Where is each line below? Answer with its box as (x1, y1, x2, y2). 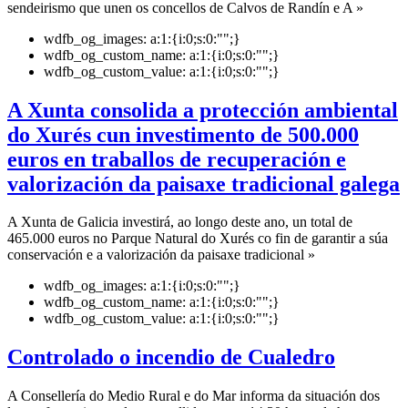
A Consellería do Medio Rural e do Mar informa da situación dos (7, 388, 380, 404)
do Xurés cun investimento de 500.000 (7, 122, 359, 147)
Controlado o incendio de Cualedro (7, 345, 335, 370)
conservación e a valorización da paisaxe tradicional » (7, 247, 315, 263)
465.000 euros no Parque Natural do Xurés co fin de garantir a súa (7, 230, 388, 247)
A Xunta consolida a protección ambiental (7, 97, 398, 122)
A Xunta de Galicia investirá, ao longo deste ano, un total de (7, 214, 352, 230)
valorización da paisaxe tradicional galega (7, 171, 400, 196)
